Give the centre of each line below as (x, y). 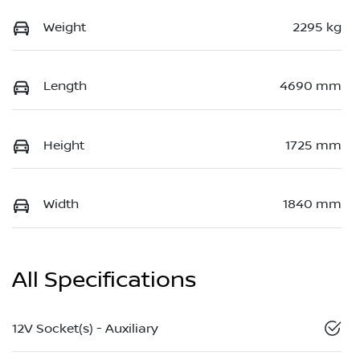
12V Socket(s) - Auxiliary (85, 328)
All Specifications (104, 280)
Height (64, 145)
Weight (65, 28)
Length (65, 86)
